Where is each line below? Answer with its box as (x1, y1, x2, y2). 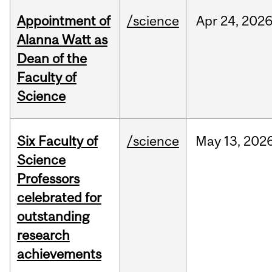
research (16, 227, 70, 243)
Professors (16, 171, 80, 187)
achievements (16, 246, 101, 262)
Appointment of (16, 13, 110, 29)
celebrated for (16, 189, 101, 206)
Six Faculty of (16, 133, 98, 149)
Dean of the (16, 50, 87, 67)
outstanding (16, 208, 89, 225)
